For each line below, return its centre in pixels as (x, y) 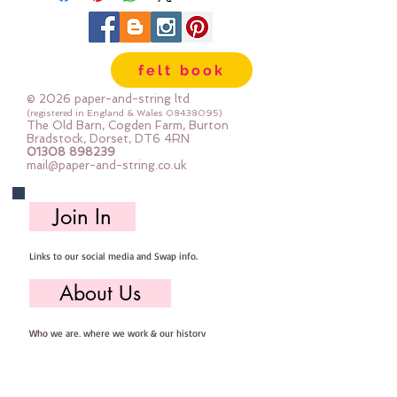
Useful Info (100, 376)
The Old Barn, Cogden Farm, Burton (128, 125)
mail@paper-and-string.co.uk (107, 165)
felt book (182, 70)
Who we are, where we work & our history (117, 333)
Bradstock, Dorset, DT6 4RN (108, 139)
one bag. (62, 51)
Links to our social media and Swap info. (113, 256)
